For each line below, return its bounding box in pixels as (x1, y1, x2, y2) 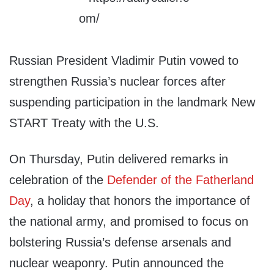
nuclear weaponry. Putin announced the (9, 256, 224, 270)
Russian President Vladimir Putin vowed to (9, 54, 239, 68)
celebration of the (9, 173, 107, 187)
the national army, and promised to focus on (9, 215, 248, 229)
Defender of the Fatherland (107, 173, 254, 187)
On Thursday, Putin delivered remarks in (9, 152, 228, 166)
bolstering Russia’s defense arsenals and (9, 235, 231, 250)
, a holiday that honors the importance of (30, 194, 250, 208)
